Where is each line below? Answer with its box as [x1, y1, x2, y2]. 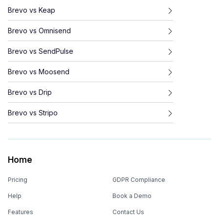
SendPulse [39, 46, 73, 55]
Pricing [8, 175, 27, 183]
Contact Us [112, 208, 144, 216]
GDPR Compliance [112, 175, 165, 183]
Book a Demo [112, 192, 152, 199]
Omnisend [39, 26, 71, 35]
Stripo [39, 108, 58, 117]
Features [8, 208, 33, 216]
